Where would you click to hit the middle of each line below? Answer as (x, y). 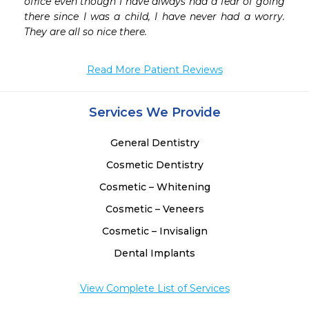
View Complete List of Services (154, 289)
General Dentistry (154, 143)
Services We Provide (154, 113)
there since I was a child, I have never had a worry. (154, 17)
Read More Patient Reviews (154, 70)
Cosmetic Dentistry (154, 165)
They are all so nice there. (87, 32)
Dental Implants (154, 253)
